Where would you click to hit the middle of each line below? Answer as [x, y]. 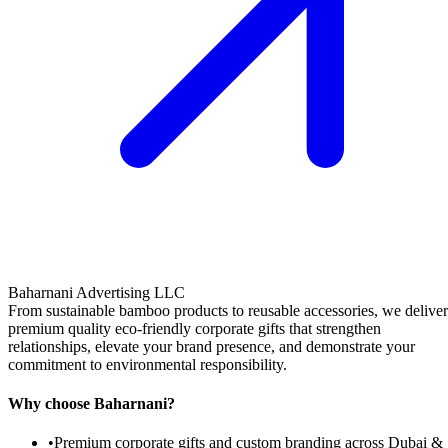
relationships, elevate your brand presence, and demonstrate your [211, 346]
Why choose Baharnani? [91, 403]
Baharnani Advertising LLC [96, 292]
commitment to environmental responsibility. [147, 364]
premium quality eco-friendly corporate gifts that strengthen [194, 328]
